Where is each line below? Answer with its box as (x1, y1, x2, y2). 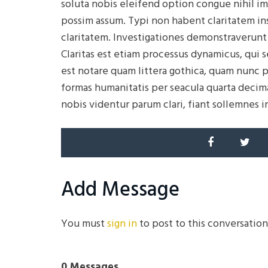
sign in (107, 214, 137, 232)
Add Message (61, 172, 179, 206)
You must (61, 214, 107, 232)
